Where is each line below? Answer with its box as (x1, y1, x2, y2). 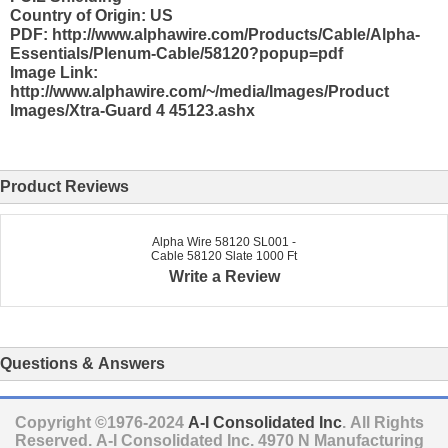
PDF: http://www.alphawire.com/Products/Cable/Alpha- (10, 25, 420, 43)
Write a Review (168, 268, 280, 286)
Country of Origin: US (10, 6, 173, 24)
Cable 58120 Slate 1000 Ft (151, 248, 297, 263)
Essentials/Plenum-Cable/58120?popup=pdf (10, 44, 343, 62)
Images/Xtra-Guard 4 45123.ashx (10, 101, 255, 119)
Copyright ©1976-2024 (15, 414, 188, 432)
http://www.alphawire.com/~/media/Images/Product (10, 82, 389, 100)
